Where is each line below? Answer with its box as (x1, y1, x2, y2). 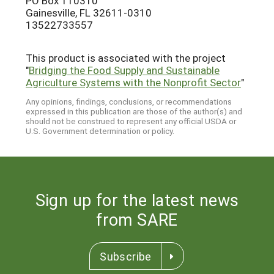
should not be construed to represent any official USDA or (26, 116, 236, 127)
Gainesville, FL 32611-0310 (26, 5, 152, 20)
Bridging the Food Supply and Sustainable (29, 62, 220, 77)
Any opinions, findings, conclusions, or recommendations (26, 96, 232, 108)
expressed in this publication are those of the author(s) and (26, 106, 242, 117)
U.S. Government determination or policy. (26, 125, 174, 137)
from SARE (96, 209, 178, 231)
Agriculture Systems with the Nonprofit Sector (26, 75, 241, 89)
